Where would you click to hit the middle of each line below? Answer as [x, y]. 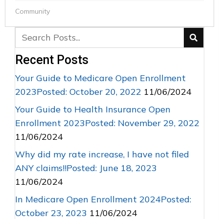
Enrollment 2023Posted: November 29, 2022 [107, 123]
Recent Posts [52, 60]
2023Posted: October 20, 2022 [78, 92]
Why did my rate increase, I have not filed [102, 154]
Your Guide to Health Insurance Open [93, 109]
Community [33, 11]
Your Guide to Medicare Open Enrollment [100, 78]
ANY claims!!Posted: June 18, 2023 [86, 168]
